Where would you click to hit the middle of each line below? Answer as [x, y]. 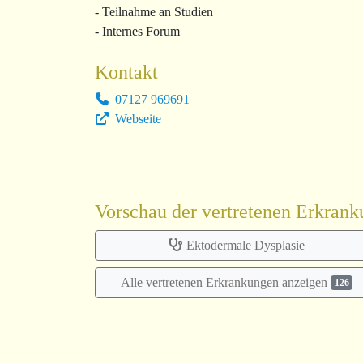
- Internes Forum [137, 31]
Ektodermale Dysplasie [246, 246]
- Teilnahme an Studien [154, 11]
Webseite [137, 118]
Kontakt [126, 72]
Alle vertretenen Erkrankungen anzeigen [225, 283]
